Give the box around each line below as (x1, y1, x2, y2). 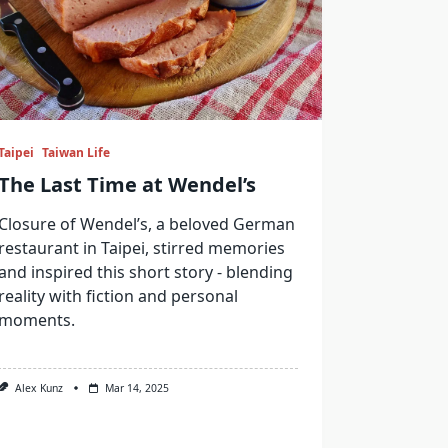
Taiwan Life (41, 144, 110, 161)
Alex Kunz (14, 381, 63, 395)
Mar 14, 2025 (104, 381, 169, 395)
